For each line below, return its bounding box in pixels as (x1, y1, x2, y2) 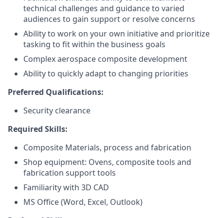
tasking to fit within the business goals (23, 39, 165, 50)
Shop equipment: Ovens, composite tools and (23, 157, 191, 167)
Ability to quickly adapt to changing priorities (23, 68, 188, 79)
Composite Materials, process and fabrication (23, 142, 191, 153)
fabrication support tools (23, 167, 116, 178)
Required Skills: (8, 124, 68, 134)
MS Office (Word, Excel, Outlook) (23, 197, 143, 207)
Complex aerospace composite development (23, 54, 187, 64)
